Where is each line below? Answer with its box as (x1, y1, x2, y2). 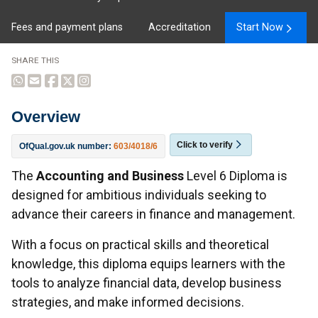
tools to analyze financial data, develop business (11, 275, 282, 290)
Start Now (236, 21, 283, 34)
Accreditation (148, 21, 211, 34)
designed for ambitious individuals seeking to (11, 187, 266, 202)
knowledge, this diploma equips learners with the (11, 256, 285, 271)
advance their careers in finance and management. (11, 206, 295, 221)
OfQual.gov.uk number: (19, 141, 114, 150)
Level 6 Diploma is (184, 168, 287, 183)
